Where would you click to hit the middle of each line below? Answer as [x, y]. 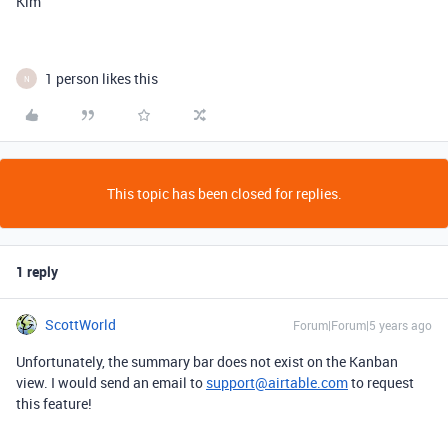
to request [381, 382]
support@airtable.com [277, 382]
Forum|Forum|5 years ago [362, 325]
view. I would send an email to [111, 382]
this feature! [54, 403]
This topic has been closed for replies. [224, 193]
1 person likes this [101, 78]
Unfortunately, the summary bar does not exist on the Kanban [207, 361]
